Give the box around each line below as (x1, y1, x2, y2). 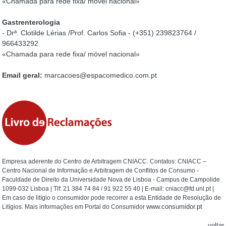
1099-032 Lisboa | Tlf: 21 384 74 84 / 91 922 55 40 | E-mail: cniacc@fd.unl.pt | (2, 185, 214, 192)
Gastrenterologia (2, 18, 61, 26)
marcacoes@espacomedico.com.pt (44, 71, 157, 79)
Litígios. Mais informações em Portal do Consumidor (2, 203, 147, 210)
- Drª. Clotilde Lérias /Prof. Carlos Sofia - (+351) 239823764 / (2, 29, 197, 37)
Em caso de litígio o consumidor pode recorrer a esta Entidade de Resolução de (2, 194, 221, 201)
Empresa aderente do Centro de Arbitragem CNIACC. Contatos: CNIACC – (2, 158, 207, 165)
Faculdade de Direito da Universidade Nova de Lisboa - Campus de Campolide (2, 176, 220, 183)
